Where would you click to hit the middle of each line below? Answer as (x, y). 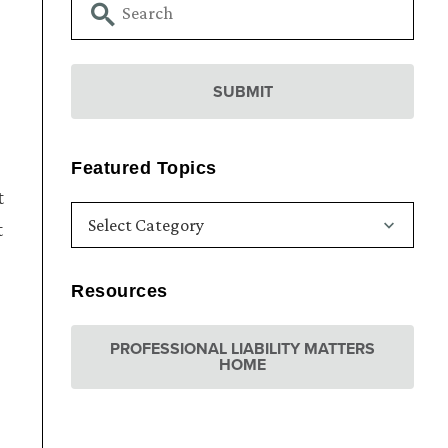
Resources (119, 291)
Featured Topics (144, 168)
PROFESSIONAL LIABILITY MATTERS (243, 349)
